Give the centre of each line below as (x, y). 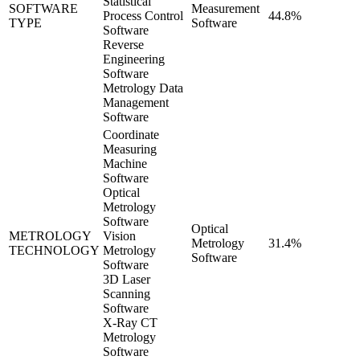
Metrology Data (143, 88)
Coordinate (131, 134)
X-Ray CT (130, 322)
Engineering (134, 59)
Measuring (130, 149)
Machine (125, 163)
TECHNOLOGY (54, 250)
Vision (119, 235)
